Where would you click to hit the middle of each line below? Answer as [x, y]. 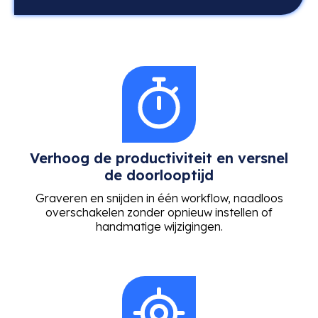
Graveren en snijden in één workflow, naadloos [159, 198]
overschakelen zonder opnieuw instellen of [159, 212]
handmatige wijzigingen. [159, 226]
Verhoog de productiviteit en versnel [159, 158]
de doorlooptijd [159, 175]
